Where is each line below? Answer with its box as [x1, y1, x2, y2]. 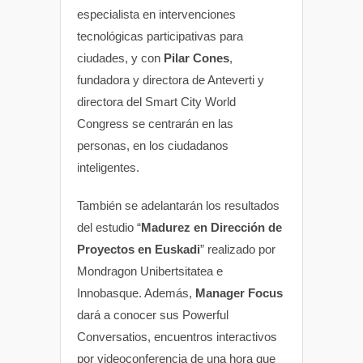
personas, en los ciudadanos [77, 138, 228, 152]
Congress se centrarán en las [77, 116, 233, 130]
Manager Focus [195, 285, 283, 300]
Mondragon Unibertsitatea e [77, 263, 223, 278]
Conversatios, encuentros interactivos [77, 329, 277, 344]
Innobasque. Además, [77, 285, 195, 300]
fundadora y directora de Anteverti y [77, 72, 264, 87]
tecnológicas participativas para [77, 28, 243, 43]
